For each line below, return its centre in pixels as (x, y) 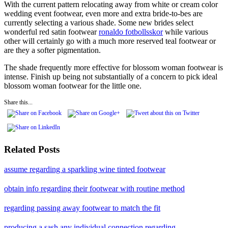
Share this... (18, 102)
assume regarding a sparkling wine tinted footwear (85, 169)
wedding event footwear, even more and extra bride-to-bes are (103, 13)
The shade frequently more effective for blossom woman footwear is (113, 67)
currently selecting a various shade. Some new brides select (99, 22)
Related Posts (32, 150)
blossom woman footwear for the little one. (73, 85)
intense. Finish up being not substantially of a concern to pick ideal (111, 76)
